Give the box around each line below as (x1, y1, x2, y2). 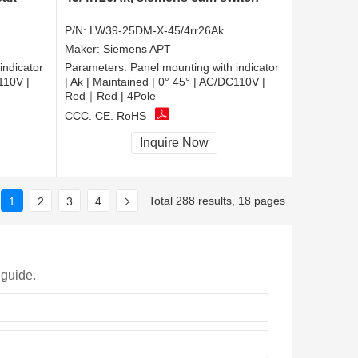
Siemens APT (103, 42, 171, 56)
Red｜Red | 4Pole (65, 89, 156, 103)
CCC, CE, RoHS (65, 109, 146, 122)
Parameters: (65, 61, 130, 74)
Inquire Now (140, 136, 209, 150)
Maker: (65, 42, 103, 56)
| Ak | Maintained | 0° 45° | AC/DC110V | (65, 75, 265, 89)
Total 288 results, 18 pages (149, 193, 285, 207)
